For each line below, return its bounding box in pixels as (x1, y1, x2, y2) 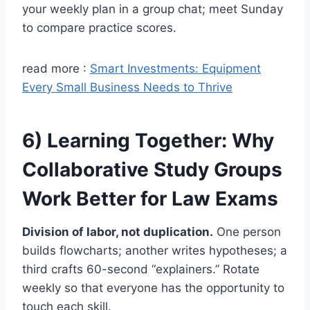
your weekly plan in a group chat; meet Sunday (22, 1, 283, 16)
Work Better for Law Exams (22, 186, 278, 210)
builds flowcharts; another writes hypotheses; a (22, 243, 287, 257)
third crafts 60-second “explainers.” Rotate (22, 262, 259, 276)
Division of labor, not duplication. (22, 224, 213, 239)
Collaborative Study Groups (22, 157, 282, 181)
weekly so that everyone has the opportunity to (22, 280, 284, 295)
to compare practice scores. (22, 20, 176, 35)
